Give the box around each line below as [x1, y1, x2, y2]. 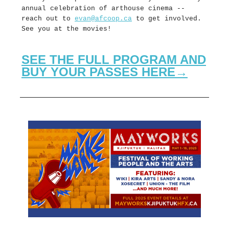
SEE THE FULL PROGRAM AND [21, 53, 206, 67]
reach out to [21, 15, 75, 23]
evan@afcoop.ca [75, 15, 132, 23]
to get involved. [132, 15, 201, 23]
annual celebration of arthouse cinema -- [21, 5, 185, 13]
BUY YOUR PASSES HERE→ [21, 65, 188, 79]
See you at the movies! [21, 25, 111, 33]
